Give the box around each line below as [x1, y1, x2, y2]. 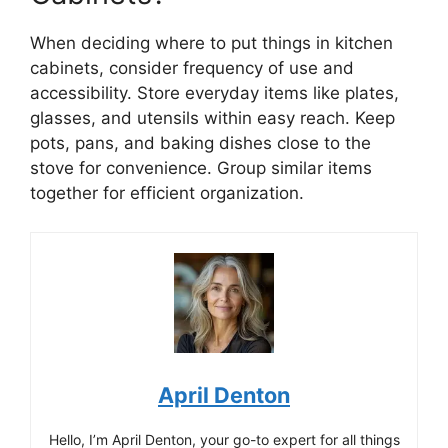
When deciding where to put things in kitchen [30, 33, 393, 53]
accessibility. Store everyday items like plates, [30, 83, 399, 103]
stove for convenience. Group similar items [30, 158, 372, 178]
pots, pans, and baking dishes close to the [30, 133, 371, 153]
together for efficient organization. [30, 183, 304, 203]
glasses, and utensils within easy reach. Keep [30, 108, 395, 128]
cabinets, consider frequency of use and [30, 58, 354, 78]
